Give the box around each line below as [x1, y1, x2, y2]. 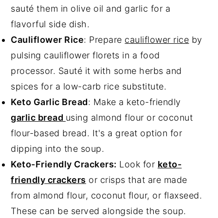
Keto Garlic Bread [11, 96, 88, 107]
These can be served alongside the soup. [11, 205, 186, 216]
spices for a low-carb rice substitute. [11, 81, 167, 91]
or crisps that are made [86, 174, 187, 185]
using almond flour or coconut [65, 112, 193, 123]
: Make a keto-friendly [88, 96, 181, 107]
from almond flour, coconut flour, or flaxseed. [11, 190, 202, 200]
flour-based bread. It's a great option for [11, 127, 182, 138]
